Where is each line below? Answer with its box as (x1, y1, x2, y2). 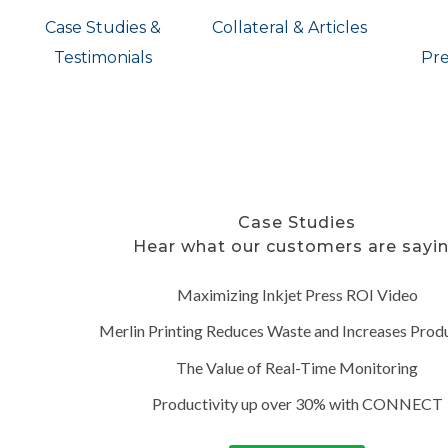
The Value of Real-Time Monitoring (176, 357, 419, 377)
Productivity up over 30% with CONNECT (151, 394, 443, 414)
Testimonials (54, 48, 153, 67)
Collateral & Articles (212, 18, 368, 37)
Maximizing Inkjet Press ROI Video (176, 284, 418, 304)
